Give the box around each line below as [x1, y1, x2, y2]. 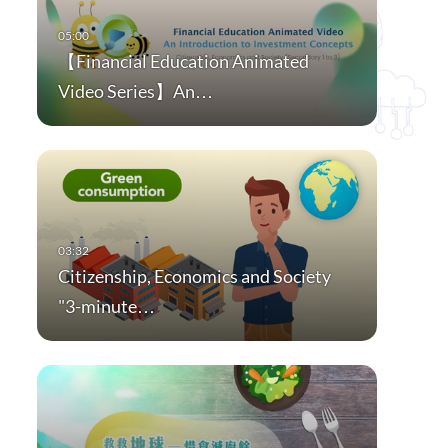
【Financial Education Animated [57, 50, 309, 73]
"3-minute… [57, 295, 155, 318]
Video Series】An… [57, 80, 213, 103]
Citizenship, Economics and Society [57, 265, 331, 288]
